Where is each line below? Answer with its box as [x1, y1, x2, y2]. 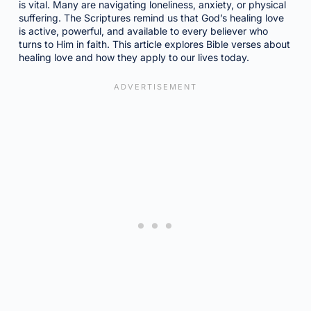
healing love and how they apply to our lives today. [18, 51, 249, 63]
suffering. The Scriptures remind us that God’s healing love [18, 12, 284, 24]
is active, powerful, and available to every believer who [18, 25, 268, 37]
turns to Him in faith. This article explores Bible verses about [18, 38, 290, 50]
